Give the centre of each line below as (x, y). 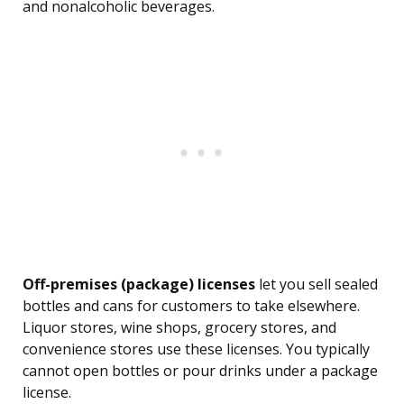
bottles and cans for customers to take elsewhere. (191, 306)
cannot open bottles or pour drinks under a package (200, 371)
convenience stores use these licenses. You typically (196, 349)
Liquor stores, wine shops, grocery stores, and (179, 328)
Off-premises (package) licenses (139, 285)
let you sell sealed (317, 285)
